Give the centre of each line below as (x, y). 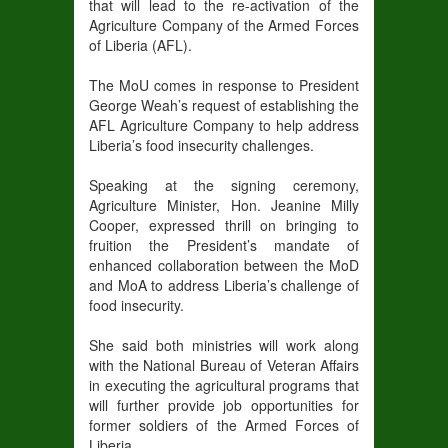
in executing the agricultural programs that (224, 385)
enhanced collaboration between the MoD (224, 265)
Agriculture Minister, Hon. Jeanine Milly (224, 205)
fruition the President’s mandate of (224, 245)
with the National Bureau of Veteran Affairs (224, 365)
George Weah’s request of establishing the (224, 105)
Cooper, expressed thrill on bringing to (224, 225)
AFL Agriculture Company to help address (224, 125)
